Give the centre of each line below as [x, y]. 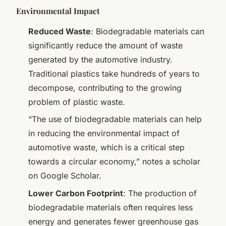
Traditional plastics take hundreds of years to [114, 73]
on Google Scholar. [65, 176]
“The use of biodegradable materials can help [115, 119]
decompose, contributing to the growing [105, 88]
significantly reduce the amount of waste [105, 45]
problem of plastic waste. [77, 102]
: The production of [160, 193]
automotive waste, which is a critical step [106, 148]
